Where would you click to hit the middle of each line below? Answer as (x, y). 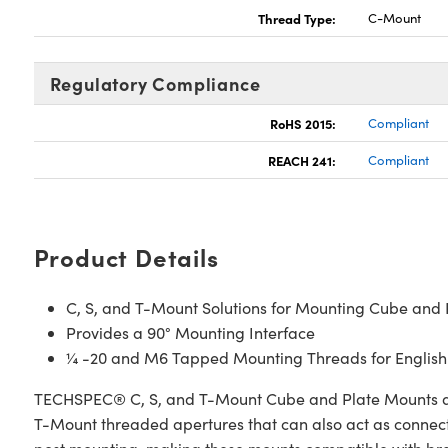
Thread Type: (297, 18)
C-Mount (395, 18)
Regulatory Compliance (155, 83)
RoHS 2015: (303, 123)
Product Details (126, 256)
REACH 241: (302, 160)
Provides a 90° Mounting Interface (190, 332)
